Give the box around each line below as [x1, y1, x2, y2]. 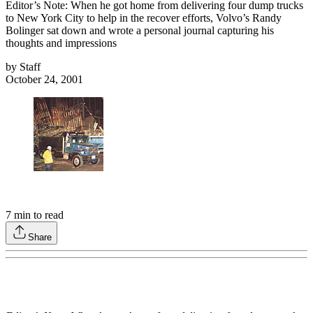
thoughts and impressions [6, 37, 117, 50]
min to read [11, 209, 64, 221]
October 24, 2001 [6, 73, 83, 86]
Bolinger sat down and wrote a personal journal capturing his [6, 24, 274, 37]
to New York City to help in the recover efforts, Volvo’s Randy [6, 12, 282, 24]
